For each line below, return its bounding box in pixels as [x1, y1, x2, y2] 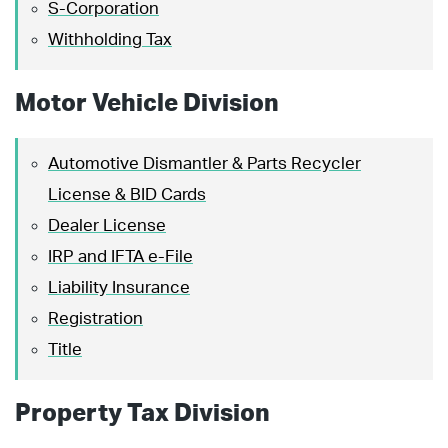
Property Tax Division [15, 401, 270, 426]
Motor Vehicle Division [15, 91, 279, 116]
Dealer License [48, 216, 166, 234]
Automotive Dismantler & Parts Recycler [48, 154, 361, 172]
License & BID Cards [48, 185, 206, 203]
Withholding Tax [48, 30, 172, 48]
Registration [48, 309, 143, 327]
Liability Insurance [48, 278, 190, 296]
